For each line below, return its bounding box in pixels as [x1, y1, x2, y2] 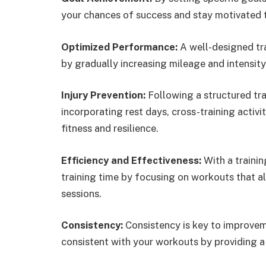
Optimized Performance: [61, 40, 180, 53]
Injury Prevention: [61, 89, 148, 102]
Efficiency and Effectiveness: [61, 154, 204, 166]
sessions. [61, 187, 102, 199]
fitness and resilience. [61, 122, 159, 135]
